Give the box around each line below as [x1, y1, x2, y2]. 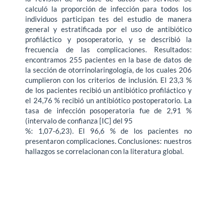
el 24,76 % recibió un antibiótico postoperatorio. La [25, 96, 192, 105]
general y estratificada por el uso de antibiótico [25, 25, 192, 34]
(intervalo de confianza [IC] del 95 [25, 116, 133, 125]
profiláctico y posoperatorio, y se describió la [25, 35, 192, 44]
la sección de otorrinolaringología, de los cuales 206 [25, 65, 192, 75]
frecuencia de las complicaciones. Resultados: [25, 45, 192, 54]
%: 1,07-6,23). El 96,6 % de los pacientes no [25, 126, 192, 136]
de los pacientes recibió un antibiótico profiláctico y [25, 86, 192, 95]
